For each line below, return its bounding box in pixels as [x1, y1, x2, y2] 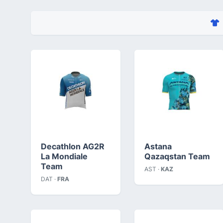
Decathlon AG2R [41, 141, 105, 151]
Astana [144, 141, 172, 151]
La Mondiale [41, 151, 88, 161]
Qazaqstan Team [144, 151, 210, 161]
